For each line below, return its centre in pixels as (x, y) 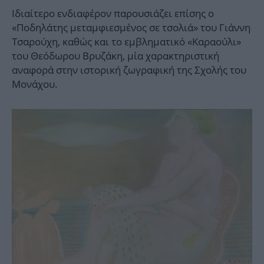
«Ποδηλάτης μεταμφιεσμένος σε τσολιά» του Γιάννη (131, 27)
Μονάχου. (35, 84)
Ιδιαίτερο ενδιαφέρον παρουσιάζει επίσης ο (113, 13)
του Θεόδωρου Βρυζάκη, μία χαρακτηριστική (115, 55)
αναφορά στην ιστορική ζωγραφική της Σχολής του (129, 70)
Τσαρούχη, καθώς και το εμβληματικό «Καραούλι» (126, 41)
